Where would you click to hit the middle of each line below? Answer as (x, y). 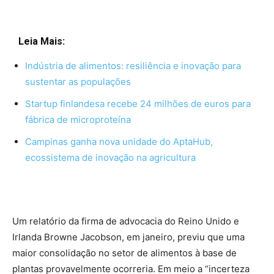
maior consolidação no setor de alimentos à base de (124, 253)
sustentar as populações (78, 82)
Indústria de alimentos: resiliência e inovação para (133, 66)
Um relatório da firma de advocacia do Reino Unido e (126, 221)
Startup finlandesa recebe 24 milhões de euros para (138, 104)
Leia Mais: (42, 42)
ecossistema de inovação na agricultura (110, 158)
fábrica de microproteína (78, 120)
